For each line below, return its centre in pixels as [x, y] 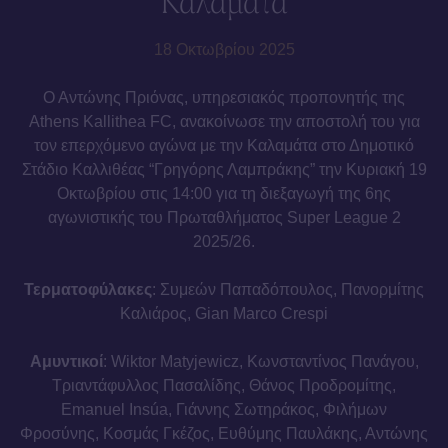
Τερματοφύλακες [88, 289]
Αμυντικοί [66, 361]
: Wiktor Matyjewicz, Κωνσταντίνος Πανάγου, [260, 361]
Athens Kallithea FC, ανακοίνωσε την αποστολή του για [224, 121]
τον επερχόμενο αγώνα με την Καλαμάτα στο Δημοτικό [224, 145]
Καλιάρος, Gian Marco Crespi [224, 313]
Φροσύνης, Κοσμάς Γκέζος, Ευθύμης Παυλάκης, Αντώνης [224, 433]
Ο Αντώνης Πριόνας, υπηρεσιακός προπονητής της [224, 97]
